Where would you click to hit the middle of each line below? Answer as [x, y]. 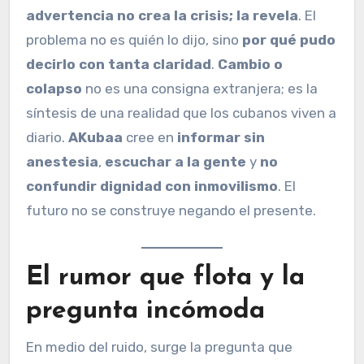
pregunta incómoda [145, 312]
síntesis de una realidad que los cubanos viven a [181, 113]
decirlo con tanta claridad [119, 65]
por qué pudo [289, 40]
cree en [150, 138]
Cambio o [250, 65]
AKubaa [95, 138]
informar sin [221, 138]
